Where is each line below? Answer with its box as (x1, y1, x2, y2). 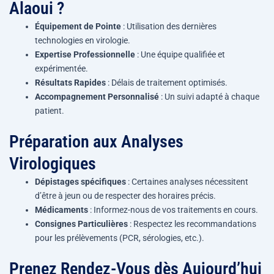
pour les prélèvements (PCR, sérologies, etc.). (35, 232, 204, 243)
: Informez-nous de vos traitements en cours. (88, 204, 258, 215)
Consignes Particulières (35, 218, 128, 229)
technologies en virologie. (35, 35, 130, 45)
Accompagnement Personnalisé (35, 91, 159, 102)
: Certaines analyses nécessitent (126, 176, 248, 187)
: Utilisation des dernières (121, 21, 217, 31)
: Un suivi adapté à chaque (159, 91, 259, 102)
